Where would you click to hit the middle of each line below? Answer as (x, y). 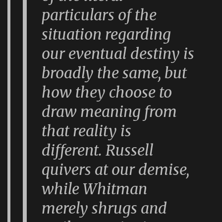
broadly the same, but (114, 73)
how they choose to (107, 92)
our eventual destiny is (118, 53)
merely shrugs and (105, 208)
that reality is (87, 131)
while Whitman (95, 189)
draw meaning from (110, 111)
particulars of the (99, 15)
